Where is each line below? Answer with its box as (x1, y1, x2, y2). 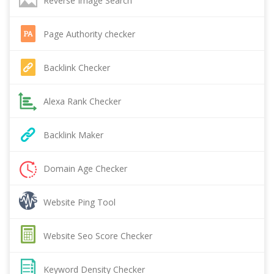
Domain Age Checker (43, 162, 127, 174)
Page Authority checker (43, 28, 135, 40)
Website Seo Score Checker (43, 229, 152, 242)
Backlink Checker (43, 61, 110, 73)
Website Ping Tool (43, 196, 116, 208)
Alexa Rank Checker (43, 95, 121, 107)
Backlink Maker (43, 128, 103, 141)
